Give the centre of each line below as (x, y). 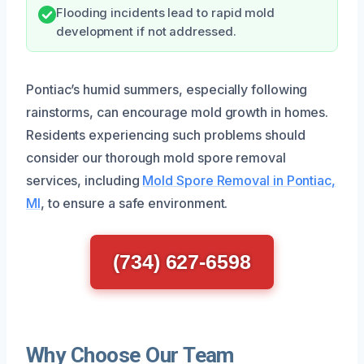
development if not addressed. (146, 31)
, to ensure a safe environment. (134, 203)
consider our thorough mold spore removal (156, 157)
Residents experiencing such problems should (166, 134)
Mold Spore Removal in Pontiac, (239, 180)
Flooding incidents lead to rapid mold (166, 13)
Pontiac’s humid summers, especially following (167, 89)
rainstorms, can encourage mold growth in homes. (178, 112)
